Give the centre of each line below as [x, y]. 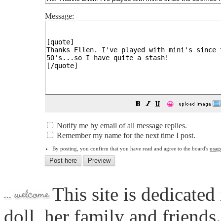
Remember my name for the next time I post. [125, 135]
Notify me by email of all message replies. [121, 126]
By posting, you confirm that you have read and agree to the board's [131, 148]
